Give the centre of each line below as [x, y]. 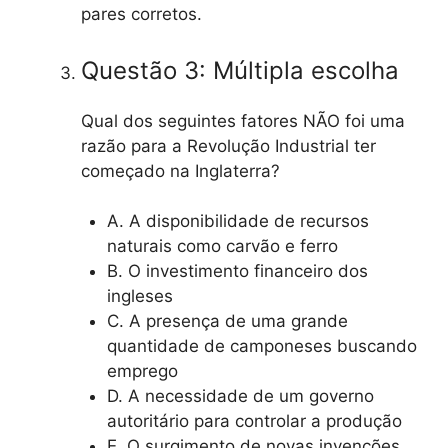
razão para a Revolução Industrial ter [228, 145]
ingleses [139, 296]
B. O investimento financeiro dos [237, 271]
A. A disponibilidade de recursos [237, 221]
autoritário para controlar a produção [254, 421]
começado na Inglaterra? [180, 170]
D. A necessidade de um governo [240, 396]
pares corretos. [141, 14]
